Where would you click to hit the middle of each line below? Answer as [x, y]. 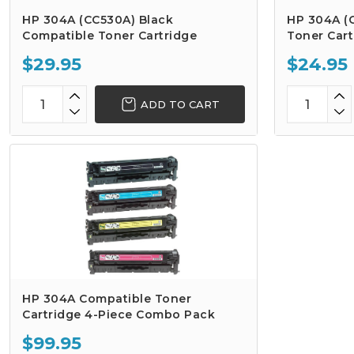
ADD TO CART [180, 104]
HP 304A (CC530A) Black [98, 20]
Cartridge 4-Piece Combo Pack [119, 314]
